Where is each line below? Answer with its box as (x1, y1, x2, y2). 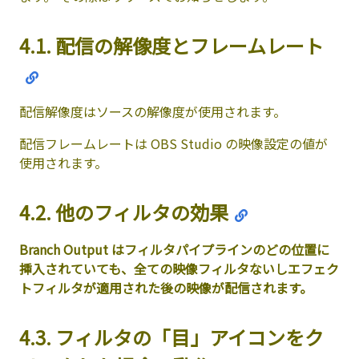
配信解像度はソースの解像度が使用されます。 (19, 101, 286, 121)
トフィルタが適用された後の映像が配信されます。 (19, 277, 313, 297)
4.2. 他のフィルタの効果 (19, 197, 228, 226)
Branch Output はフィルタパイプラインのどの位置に (19, 239, 329, 259)
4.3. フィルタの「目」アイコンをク (19, 322, 324, 351)
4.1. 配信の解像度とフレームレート (19, 30, 324, 59)
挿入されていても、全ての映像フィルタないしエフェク (19, 258, 339, 278)
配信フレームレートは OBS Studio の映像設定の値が (19, 133, 328, 153)
